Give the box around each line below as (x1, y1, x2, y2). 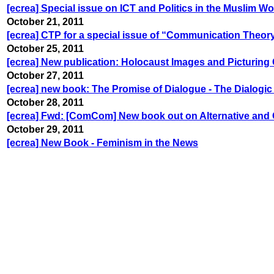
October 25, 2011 (7, 43, 84, 54)
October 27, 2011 (7, 70, 84, 81)
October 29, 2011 (7, 124, 84, 135)
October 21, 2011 (7, 16, 84, 27)
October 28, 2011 (7, 97, 84, 108)
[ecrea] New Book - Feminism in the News (7, 137, 198, 148)
